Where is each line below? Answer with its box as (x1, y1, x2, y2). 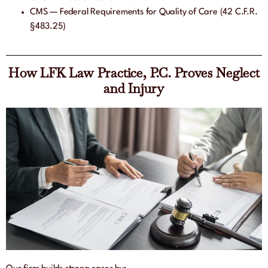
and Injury (103, 80, 165, 97)
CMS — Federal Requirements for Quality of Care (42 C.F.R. (30, 8, 258, 17)
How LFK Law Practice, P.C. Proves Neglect (8, 64, 260, 81)
